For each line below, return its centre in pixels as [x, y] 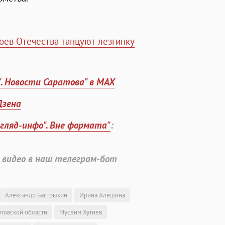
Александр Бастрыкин [36, 195]
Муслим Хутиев [81, 212]
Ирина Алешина [102, 195]
